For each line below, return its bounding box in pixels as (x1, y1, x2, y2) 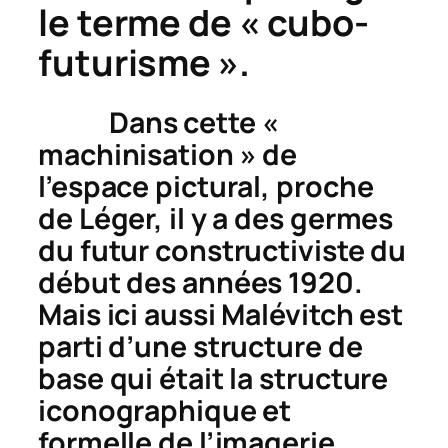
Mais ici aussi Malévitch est (38, 295, 404, 335)
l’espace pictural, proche (38, 167, 374, 207)
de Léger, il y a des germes (38, 199, 394, 239)
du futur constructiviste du (38, 231, 407, 271)
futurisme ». (38, 38, 250, 88)
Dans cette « (38, 103, 279, 143)
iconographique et (38, 391, 292, 431)
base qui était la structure (38, 359, 389, 399)
